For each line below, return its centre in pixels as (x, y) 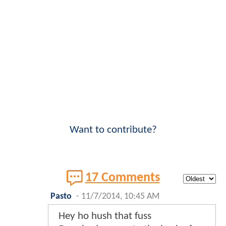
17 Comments (122, 178)
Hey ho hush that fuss (105, 216)
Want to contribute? (113, 130)
